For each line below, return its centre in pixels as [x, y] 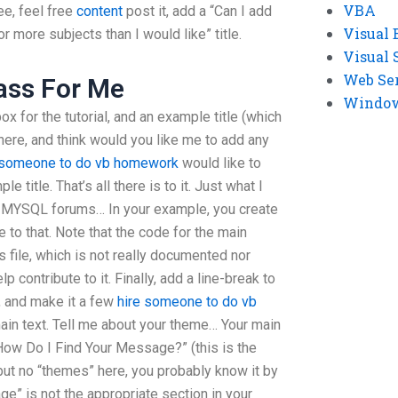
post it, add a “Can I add [197, 11]
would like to [220, 163]
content [99, 11]
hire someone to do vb [187, 302]
